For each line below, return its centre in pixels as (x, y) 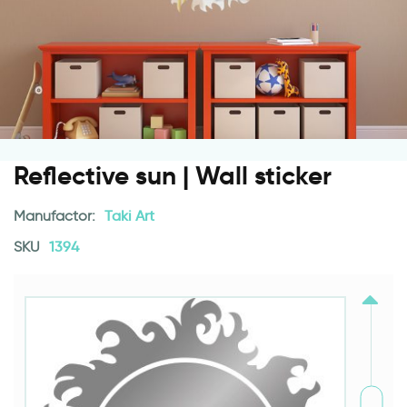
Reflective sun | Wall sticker (173, 176)
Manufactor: (56, 216)
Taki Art (129, 216)
